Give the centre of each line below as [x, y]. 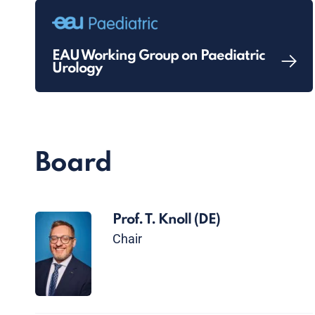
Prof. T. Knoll [153, 220]
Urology [77, 69]
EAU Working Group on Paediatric [159, 56]
